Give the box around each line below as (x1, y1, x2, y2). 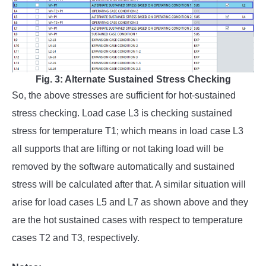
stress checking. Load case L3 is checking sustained (12, 108, 232, 119)
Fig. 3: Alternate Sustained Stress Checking (35, 74, 231, 85)
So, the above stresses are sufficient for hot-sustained (12, 90, 236, 101)
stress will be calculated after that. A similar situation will (12, 179, 246, 190)
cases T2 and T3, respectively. (12, 233, 140, 243)
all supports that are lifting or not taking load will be (12, 144, 224, 154)
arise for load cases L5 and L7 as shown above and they (12, 197, 248, 208)
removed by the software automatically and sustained (12, 161, 235, 172)
